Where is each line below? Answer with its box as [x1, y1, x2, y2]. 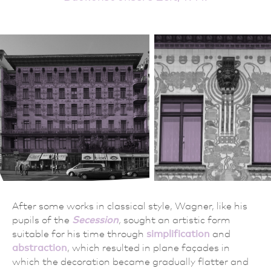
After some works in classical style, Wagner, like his [12, 200, 247, 212]
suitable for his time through [12, 227, 146, 240]
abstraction [12, 241, 67, 253]
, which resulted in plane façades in [67, 241, 230, 253]
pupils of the [12, 214, 72, 226]
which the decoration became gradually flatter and [12, 255, 249, 267]
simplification [146, 227, 210, 240]
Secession [72, 214, 119, 226]
